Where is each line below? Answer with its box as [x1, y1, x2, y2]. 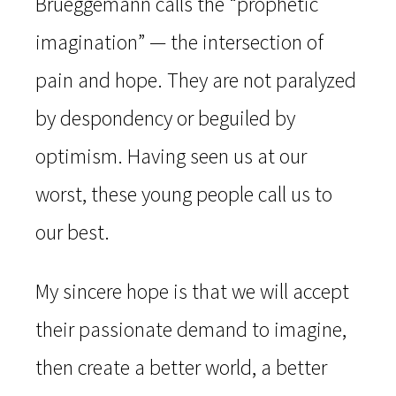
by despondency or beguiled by [35, 104, 295, 133]
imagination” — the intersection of [35, 28, 324, 57]
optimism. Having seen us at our [35, 142, 307, 171]
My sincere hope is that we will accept [35, 278, 349, 306]
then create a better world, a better [35, 354, 327, 382]
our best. [35, 218, 110, 247]
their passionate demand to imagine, [35, 316, 346, 344]
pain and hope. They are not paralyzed [35, 66, 356, 95]
